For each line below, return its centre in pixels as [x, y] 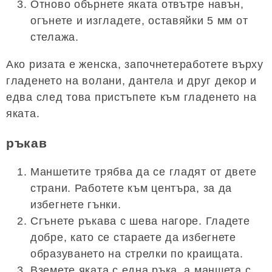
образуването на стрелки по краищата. [137, 253]
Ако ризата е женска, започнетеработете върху [135, 64]
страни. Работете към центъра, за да [131, 188]
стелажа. [55, 37]
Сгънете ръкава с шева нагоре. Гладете [140, 221]
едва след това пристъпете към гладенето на [131, 97]
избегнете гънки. [76, 204]
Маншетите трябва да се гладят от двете [144, 172]
